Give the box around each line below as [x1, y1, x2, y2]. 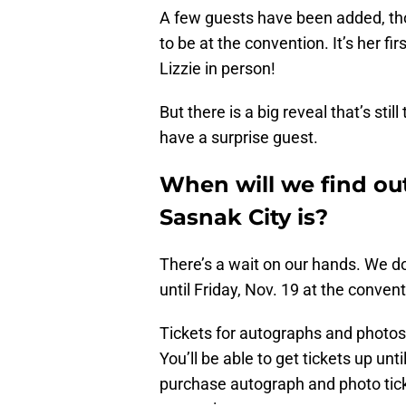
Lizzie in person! [159, 59, 275, 79]
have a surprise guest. [159, 128, 318, 148]
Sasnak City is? [159, 204, 328, 231]
